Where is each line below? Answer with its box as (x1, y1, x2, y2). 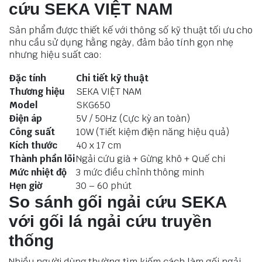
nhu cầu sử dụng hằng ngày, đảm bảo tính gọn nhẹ (9, 36, 233, 49)
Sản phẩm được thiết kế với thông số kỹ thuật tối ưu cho (9, 23, 253, 36)
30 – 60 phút (76, 179, 132, 192)
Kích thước (9, 139, 57, 151)
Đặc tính (9, 71, 46, 84)
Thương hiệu (9, 85, 65, 98)
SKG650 (76, 98, 111, 111)
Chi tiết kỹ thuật (76, 71, 149, 84)
